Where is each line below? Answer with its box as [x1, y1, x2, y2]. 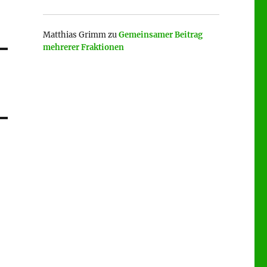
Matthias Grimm [42, 30, 106, 40]
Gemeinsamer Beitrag [118, 30, 203, 40]
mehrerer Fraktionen [42, 42, 124, 52]
